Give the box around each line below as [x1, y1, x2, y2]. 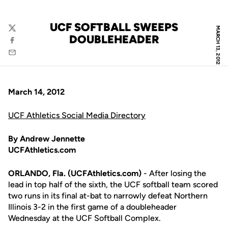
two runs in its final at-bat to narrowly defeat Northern [8, 191, 208, 201]
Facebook [8, 40, 42, 50]
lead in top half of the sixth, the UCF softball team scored [8, 180, 218, 189]
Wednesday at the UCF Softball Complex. [8, 213, 161, 223]
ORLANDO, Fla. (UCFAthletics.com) [8, 168, 141, 178]
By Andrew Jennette [8, 134, 85, 144]
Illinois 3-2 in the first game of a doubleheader [8, 202, 177, 212]
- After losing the [141, 168, 206, 178]
